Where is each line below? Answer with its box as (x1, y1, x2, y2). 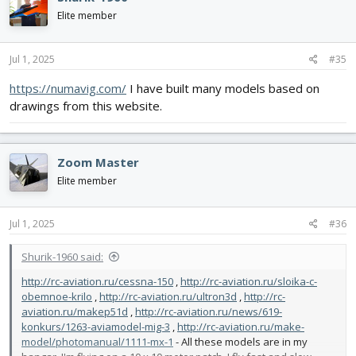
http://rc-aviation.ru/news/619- (135, 304, 282, 319)
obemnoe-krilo (21, 289, 92, 304)
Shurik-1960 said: (21, 250, 103, 265)
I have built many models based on (126, 79, 319, 96)
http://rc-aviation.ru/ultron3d (99, 289, 237, 304)
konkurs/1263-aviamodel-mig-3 (21, 319, 170, 335)
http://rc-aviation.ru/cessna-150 (21, 274, 173, 289)
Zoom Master (57, 153, 139, 170)
